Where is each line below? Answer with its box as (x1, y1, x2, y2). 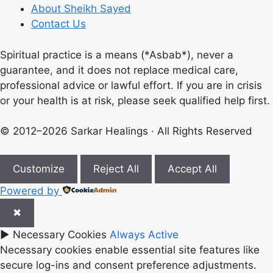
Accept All (168, 162, 217, 175)
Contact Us (31, 18, 86, 30)
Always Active (110, 228, 179, 241)
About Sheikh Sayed (31, 2, 131, 15)
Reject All (93, 162, 139, 175)
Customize (13, 162, 65, 175)
